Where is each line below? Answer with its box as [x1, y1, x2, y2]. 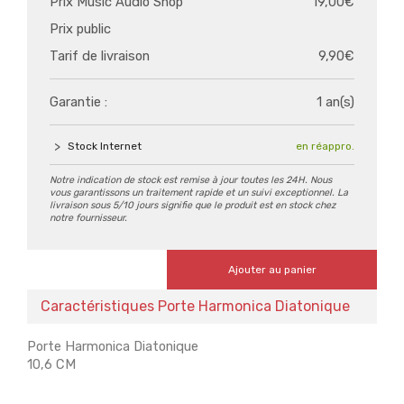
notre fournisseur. [50, 212, 127, 224]
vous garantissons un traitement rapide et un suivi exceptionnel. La [50, 187, 348, 198]
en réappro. [296, 140, 354, 152]
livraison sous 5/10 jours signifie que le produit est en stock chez [50, 199, 335, 211]
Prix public [50, 21, 111, 37]
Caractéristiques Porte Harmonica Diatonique [41, 298, 350, 315]
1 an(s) [317, 94, 354, 110]
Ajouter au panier [227, 263, 317, 276]
